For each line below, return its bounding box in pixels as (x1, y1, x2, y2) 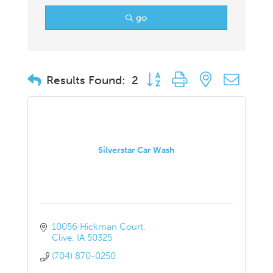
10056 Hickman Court (51, 221, 143, 233)
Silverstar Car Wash (98, 145, 175, 156)
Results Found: (46, 73, 126, 88)
